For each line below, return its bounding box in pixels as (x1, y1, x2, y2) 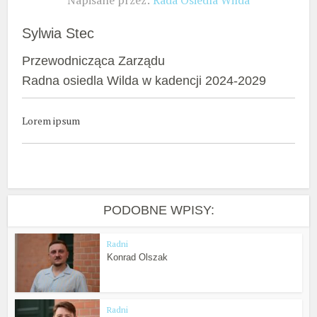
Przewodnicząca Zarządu (22, 54, 166, 69)
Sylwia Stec (22, 25, 95, 42)
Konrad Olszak (107, 252, 168, 263)
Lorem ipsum (22, 114, 81, 128)
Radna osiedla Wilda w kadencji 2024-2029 (22, 74, 267, 88)
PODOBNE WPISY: (103, 203, 214, 218)
